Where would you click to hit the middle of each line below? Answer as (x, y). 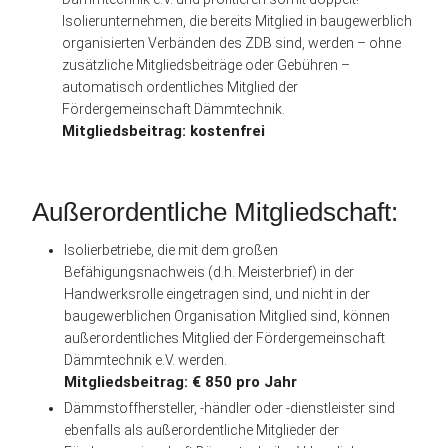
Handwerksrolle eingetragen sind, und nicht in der (217, 293)
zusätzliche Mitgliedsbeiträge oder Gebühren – (206, 64)
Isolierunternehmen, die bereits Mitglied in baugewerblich (237, 20)
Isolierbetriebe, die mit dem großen (171, 249)
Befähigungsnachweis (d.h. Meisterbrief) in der (209, 271)
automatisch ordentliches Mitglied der (180, 86)
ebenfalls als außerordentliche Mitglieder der (201, 429)
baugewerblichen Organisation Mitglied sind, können (227, 315)
